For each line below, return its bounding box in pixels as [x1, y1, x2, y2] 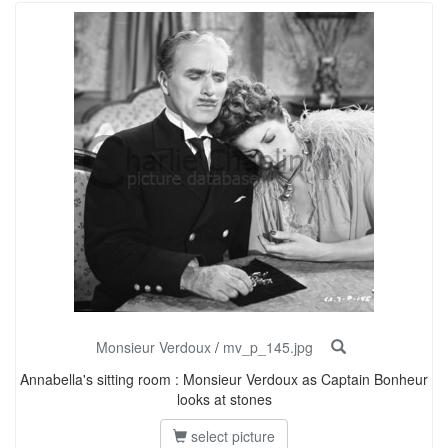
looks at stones [176, 389, 272, 409]
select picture [187, 426, 275, 446]
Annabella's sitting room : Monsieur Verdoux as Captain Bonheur [20, 369, 428, 389]
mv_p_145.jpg [223, 337, 313, 357]
